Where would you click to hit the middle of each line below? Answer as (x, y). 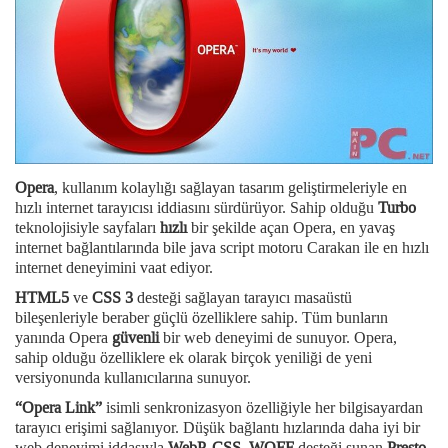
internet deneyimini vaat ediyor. (114, 267)
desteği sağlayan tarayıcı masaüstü (242, 297)
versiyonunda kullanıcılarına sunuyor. (133, 377)
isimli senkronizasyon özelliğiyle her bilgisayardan (262, 407)
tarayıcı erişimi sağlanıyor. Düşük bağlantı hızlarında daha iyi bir (217, 427)
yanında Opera (63, 337)
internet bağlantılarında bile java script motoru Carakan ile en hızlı (222, 247)
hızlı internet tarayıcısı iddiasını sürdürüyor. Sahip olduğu (196, 207)
